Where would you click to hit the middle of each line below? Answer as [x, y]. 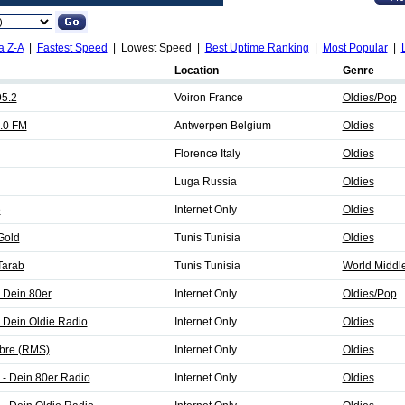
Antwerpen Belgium [222, 126]
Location [196, 71]
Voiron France [208, 98]
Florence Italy [207, 154]
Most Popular [355, 48]
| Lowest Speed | [156, 48]
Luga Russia [205, 182]
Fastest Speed [72, 48]
